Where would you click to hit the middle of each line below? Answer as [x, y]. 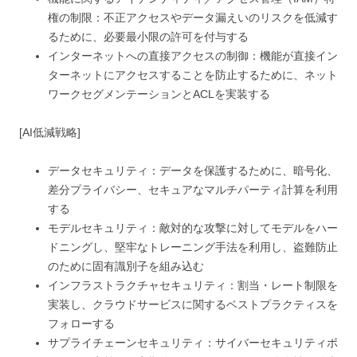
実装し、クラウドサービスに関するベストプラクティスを [193, 304]
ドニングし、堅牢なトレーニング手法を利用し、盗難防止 [193, 247]
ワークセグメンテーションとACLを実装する [159, 94]
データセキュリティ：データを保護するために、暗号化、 [193, 170]
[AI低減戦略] [50, 132]
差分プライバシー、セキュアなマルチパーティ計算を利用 [193, 189]
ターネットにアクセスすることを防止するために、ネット [193, 75]
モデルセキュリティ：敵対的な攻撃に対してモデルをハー [193, 228]
